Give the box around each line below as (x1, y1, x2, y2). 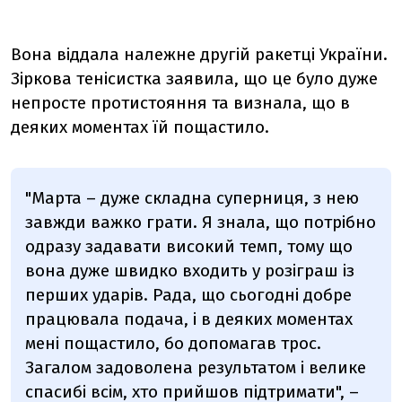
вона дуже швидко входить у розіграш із (25, 259, 354, 281)
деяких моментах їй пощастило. (11, 117, 274, 138)
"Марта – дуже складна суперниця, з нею (25, 187, 359, 208)
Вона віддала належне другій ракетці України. (11, 44, 388, 66)
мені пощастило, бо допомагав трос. (25, 332, 321, 354)
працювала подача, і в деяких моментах (25, 308, 353, 329)
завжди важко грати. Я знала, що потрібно (25, 211, 376, 232)
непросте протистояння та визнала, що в (11, 92, 350, 114)
